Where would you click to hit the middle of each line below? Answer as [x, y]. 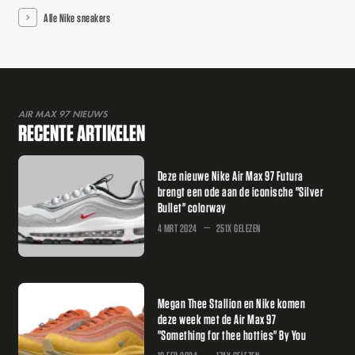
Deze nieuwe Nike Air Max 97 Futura [230, 175]
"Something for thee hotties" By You [232, 334]
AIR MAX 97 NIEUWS [63, 114]
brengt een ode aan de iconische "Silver [240, 191]
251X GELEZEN [238, 228]
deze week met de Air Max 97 [217, 319]
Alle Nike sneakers [77, 17]
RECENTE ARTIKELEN [82, 132]
